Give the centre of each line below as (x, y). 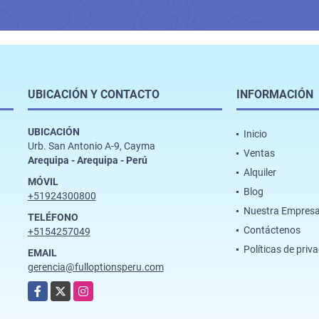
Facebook (49, 288)
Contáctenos (272, 230)
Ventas (259, 153)
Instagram (96, 288)
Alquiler (260, 172)
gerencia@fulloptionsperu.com (95, 267)
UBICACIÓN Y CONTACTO (93, 94)
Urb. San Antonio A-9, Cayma (91, 146)
